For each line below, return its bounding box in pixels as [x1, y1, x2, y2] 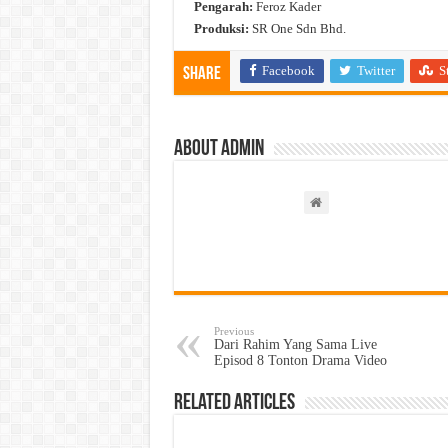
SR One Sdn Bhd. [248, 21, 346, 37]
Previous [213, 325, 254, 338]
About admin [173, 138, 264, 162]
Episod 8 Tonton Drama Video [213, 353, 387, 369]
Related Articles [173, 392, 295, 416]
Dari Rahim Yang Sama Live [213, 337, 377, 353]
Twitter [356, 63, 395, 79]
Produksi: [193, 21, 249, 37]
